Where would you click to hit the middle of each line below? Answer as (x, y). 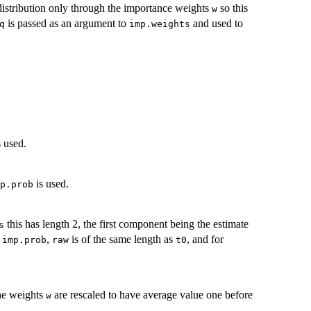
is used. (51, 183)
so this (233, 8)
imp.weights (160, 24)
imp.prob (24, 239)
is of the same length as (122, 239)
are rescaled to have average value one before (152, 294)
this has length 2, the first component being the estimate (126, 224)
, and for (205, 239)
